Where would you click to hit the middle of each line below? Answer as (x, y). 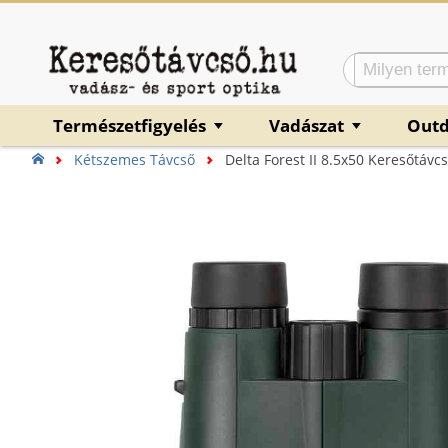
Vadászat (308, 125)
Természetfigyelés (131, 125)
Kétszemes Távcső (134, 160)
